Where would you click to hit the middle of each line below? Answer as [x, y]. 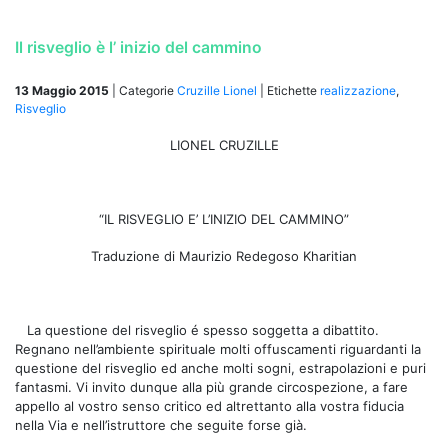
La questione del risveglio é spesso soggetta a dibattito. [203, 329]
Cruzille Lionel [217, 90]
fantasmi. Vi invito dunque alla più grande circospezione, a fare [211, 386]
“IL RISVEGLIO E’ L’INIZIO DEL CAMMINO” [224, 218]
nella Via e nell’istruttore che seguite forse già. [161, 424]
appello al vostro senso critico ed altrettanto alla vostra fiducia [209, 405]
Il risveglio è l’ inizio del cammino [138, 47]
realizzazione [358, 90]
